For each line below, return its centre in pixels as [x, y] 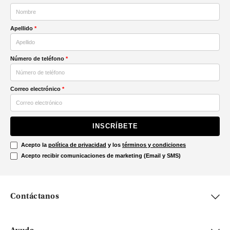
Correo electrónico [35, 89]
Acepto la [35, 145]
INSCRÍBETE [115, 126]
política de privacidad [77, 145]
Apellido [22, 28]
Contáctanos [35, 197]
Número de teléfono [37, 59]
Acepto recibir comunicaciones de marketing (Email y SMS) [101, 156]
